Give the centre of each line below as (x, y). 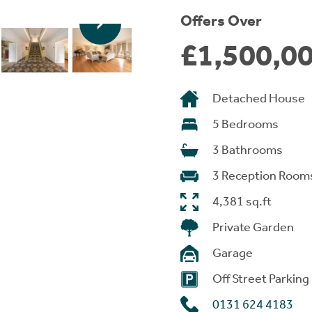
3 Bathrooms (248, 150)
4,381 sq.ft (242, 201)
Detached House (259, 98)
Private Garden (253, 227)
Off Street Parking (261, 279)
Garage (233, 253)
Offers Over (221, 21)
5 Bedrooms (245, 124)
